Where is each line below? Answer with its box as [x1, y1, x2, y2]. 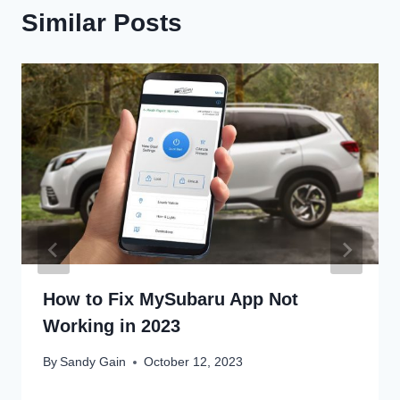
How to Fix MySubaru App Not [43, 288, 298, 309]
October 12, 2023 [144, 354, 244, 370]
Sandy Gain [60, 354, 127, 370]
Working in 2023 [43, 315, 180, 336]
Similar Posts [21, 8, 182, 37]
